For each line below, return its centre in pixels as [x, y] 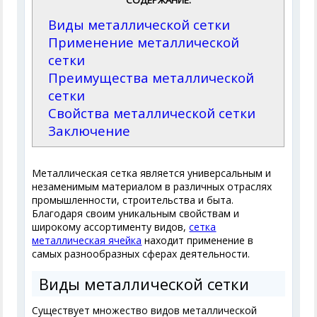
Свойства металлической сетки [152, 113]
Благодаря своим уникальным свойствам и [136, 214]
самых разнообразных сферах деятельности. [141, 254]
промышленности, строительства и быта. [133, 200]
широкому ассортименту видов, [111, 227]
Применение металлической [144, 42]
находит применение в [198, 241]
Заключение [90, 131]
